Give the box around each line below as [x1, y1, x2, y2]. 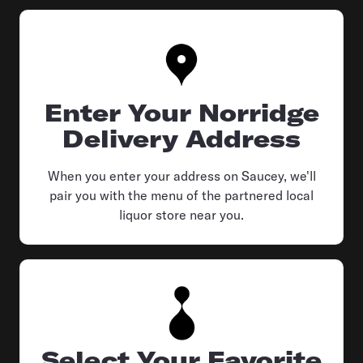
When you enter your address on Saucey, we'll [47, 168, 316, 185]
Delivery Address [62, 123, 301, 155]
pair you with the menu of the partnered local [49, 187, 314, 204]
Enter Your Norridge [44, 97, 319, 129]
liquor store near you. [119, 207, 244, 224]
